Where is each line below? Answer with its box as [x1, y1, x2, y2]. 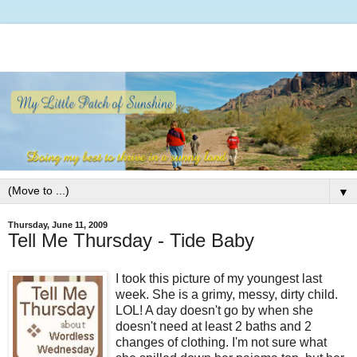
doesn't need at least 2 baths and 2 [116, 320, 312, 334]
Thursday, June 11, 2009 [8, 220, 108, 230]
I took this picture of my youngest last [116, 272, 322, 286]
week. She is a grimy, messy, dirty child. [116, 288, 338, 302]
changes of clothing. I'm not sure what [116, 335, 327, 350]
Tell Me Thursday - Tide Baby [8, 229, 254, 252]
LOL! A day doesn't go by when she [116, 304, 313, 318]
